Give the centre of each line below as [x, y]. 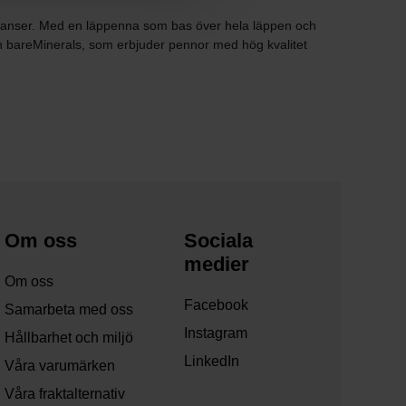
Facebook [216, 305]
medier [216, 265]
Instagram [215, 333]
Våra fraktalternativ [65, 394]
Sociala [218, 241]
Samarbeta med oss [69, 310]
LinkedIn [211, 362]
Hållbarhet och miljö [69, 338]
